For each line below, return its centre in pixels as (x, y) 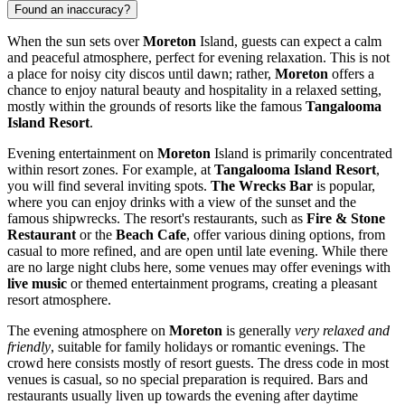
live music (37, 283)
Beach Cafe (151, 234)
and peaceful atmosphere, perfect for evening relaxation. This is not (198, 57)
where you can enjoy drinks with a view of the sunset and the (182, 202)
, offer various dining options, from (286, 234)
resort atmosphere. (59, 299)
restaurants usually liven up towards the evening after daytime (183, 395)
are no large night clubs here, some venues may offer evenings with (199, 267)
